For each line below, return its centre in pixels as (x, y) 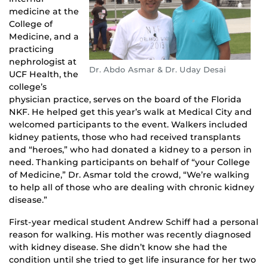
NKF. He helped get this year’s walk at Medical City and (130, 112)
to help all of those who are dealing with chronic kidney (132, 187)
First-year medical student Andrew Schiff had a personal (134, 222)
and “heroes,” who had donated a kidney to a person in (130, 149)
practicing (31, 49)
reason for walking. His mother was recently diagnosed (130, 234)
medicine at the (44, 11)
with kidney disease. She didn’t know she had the (118, 247)
